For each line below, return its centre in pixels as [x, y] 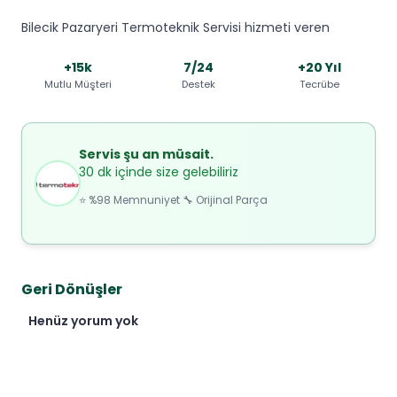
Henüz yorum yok [83, 321]
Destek [198, 85]
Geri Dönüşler [72, 290]
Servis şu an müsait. [146, 154]
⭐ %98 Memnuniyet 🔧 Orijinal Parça [173, 199]
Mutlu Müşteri [78, 85]
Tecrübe [319, 85]
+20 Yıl [319, 68]
